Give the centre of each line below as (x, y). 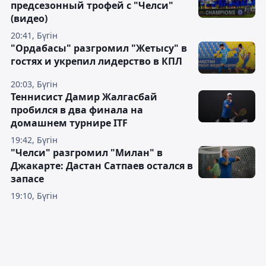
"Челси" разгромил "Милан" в (87, 153)
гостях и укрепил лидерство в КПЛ (96, 61)
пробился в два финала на (77, 110)
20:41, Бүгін (34, 35)
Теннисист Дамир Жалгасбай (84, 97)
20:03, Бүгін (34, 84)
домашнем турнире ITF (69, 123)
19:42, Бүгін (34, 140)
